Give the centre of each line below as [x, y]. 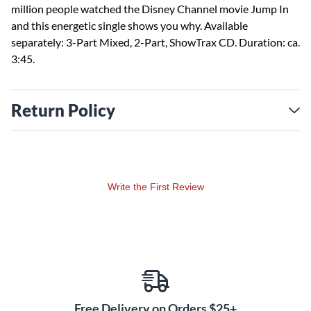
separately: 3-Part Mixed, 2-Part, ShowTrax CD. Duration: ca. [155, 42]
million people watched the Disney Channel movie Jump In [150, 9]
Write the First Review [155, 187]
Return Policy [63, 110]
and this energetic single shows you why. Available [129, 25]
